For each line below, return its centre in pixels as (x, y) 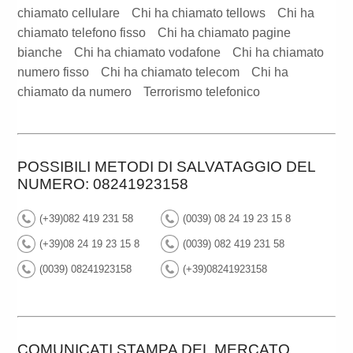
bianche (40, 53)
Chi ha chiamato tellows (199, 13)
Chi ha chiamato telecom (171, 72)
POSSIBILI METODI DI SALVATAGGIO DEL (167, 167)
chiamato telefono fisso (82, 33)
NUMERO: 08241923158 (103, 184)
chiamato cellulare (69, 13)
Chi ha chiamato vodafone (148, 53)
